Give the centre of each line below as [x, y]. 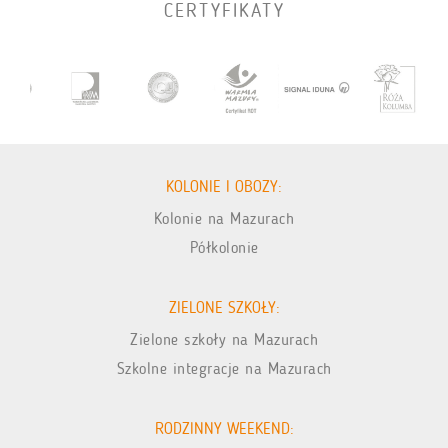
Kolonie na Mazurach [224, 219]
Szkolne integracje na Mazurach [224, 369]
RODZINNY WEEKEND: [224, 429]
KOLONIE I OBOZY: [224, 187]
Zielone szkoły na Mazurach [224, 340]
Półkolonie [224, 248]
